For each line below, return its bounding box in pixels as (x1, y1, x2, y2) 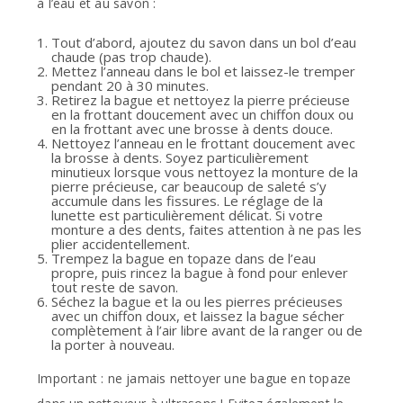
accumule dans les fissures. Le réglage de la (51, 191, 324, 210)
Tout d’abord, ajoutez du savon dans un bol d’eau (51, 32, 357, 51)
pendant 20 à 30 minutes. (51, 76, 210, 94)
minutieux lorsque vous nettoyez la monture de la (51, 162, 359, 181)
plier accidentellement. (51, 234, 191, 253)
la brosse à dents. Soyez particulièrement (51, 148, 309, 166)
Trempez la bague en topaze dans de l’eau (51, 248, 317, 267)
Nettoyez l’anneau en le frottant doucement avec (51, 133, 356, 152)
